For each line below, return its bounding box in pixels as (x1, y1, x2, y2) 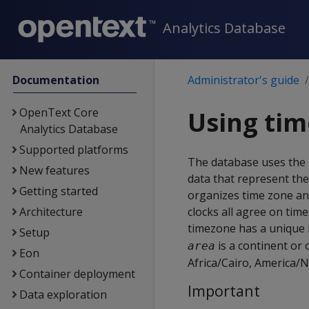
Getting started (19, 183, 98, 199)
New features (19, 163, 90, 178)
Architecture (19, 204, 83, 219)
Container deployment (19, 266, 135, 281)
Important (188, 281, 260, 301)
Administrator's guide (188, 72, 299, 88)
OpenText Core (19, 105, 99, 120)
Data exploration (19, 287, 107, 302)
